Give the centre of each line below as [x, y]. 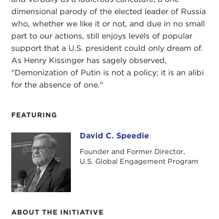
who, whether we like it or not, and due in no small [108, 24]
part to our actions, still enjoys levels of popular [101, 36]
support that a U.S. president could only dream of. [107, 48]
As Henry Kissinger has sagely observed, [89, 61]
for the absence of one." [57, 85]
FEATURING [34, 115]
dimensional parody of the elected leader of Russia [108, 12]
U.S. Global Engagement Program [139, 161]
